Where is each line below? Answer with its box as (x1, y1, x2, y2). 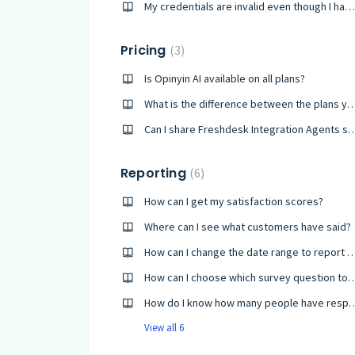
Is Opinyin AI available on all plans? (144, 71, 305, 86)
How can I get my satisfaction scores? (144, 194, 323, 208)
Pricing (120, 41, 170, 59)
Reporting (120, 164, 189, 182)
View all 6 (144, 321, 184, 334)
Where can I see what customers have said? (144, 219, 351, 234)
